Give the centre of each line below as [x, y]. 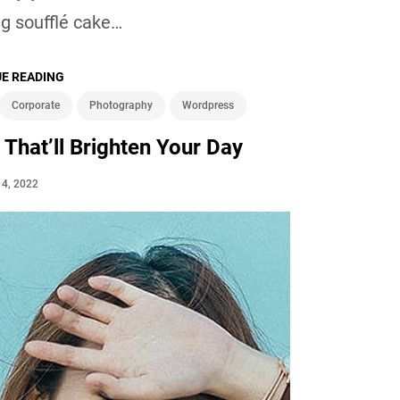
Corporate [36, 105]
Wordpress [208, 105]
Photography [121, 105]
